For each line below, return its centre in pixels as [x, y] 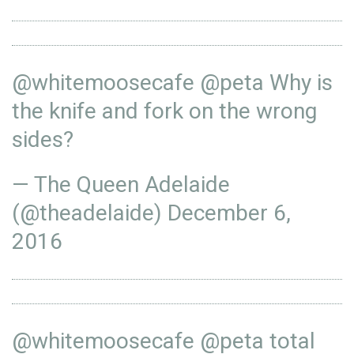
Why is [298, 83]
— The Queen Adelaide [121, 185]
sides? [43, 139]
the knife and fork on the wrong [164, 111]
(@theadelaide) [90, 213]
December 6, [229, 213]
